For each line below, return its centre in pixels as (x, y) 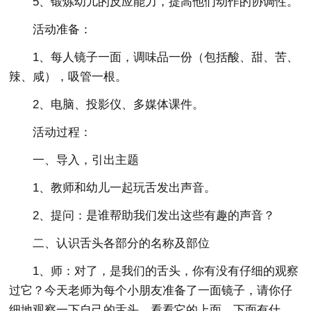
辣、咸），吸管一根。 (68, 77)
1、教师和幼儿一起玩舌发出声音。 (125, 188)
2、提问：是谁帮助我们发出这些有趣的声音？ (154, 216)
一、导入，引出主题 (86, 160)
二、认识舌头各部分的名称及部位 (121, 243)
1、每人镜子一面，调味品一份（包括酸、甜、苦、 (166, 57)
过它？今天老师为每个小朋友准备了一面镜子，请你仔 (151, 291)
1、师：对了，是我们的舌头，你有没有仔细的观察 (166, 271)
